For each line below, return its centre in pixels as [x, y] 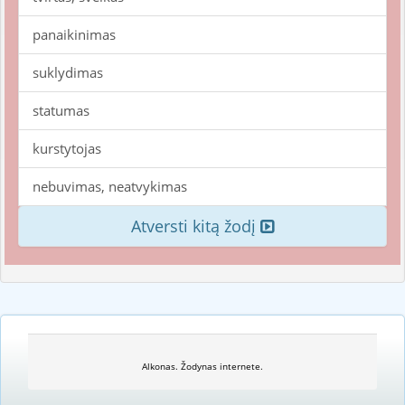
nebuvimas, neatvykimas [110, 186]
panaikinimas [74, 34]
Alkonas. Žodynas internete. [202, 366]
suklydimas [68, 72]
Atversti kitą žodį [196, 226]
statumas [61, 110]
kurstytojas [67, 148]
